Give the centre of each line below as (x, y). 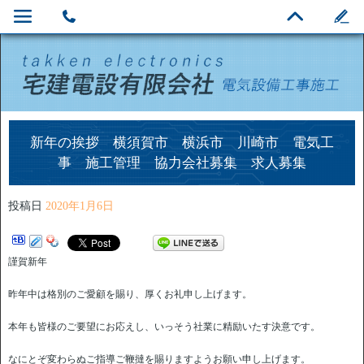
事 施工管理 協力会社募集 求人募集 (182, 163)
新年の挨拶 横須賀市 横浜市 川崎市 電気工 (182, 143)
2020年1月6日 (80, 206)
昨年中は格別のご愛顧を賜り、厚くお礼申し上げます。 (130, 295)
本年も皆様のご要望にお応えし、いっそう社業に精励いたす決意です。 (164, 327)
